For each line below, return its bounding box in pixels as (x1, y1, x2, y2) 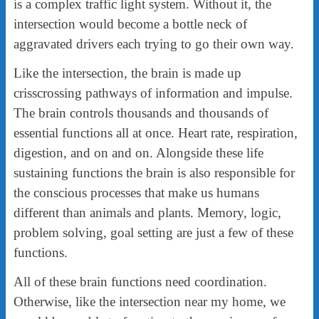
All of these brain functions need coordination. (13, 273, 267, 289)
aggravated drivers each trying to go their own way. (13, 36, 294, 51)
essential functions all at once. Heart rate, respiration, (13, 125, 298, 140)
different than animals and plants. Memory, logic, (13, 204, 281, 220)
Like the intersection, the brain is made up (13, 65, 241, 80)
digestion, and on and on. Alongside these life (13, 145, 263, 160)
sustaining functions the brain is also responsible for (13, 164, 295, 180)
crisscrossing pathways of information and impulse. (13, 85, 293, 100)
